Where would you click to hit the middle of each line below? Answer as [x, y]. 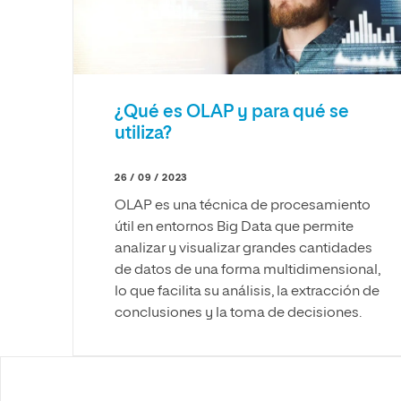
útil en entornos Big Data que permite [234, 227]
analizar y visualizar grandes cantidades [243, 248]
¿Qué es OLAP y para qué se [232, 111]
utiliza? [143, 133]
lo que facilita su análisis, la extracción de [247, 291]
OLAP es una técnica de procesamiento [243, 205]
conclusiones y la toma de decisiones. [238, 313]
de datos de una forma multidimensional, [247, 270]
